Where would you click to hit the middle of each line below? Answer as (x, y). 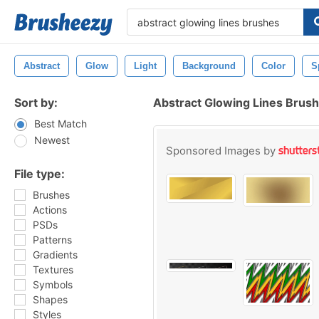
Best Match (61, 124)
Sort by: (36, 103)
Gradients (55, 255)
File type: (40, 174)
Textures (53, 270)
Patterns (52, 240)
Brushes (51, 195)
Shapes (50, 299)
